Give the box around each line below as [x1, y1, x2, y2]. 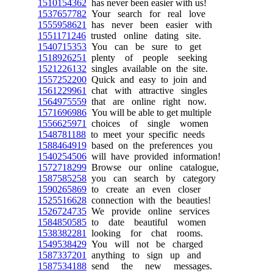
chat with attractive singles [87, 85, 207, 96]
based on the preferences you [87, 140, 213, 151]
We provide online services [87, 206, 210, 216]
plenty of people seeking [87, 52, 207, 63]
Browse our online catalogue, [87, 162, 219, 172]
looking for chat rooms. [87, 228, 203, 238]
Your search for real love [87, 9, 205, 19]
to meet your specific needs [86, 129, 205, 140]
